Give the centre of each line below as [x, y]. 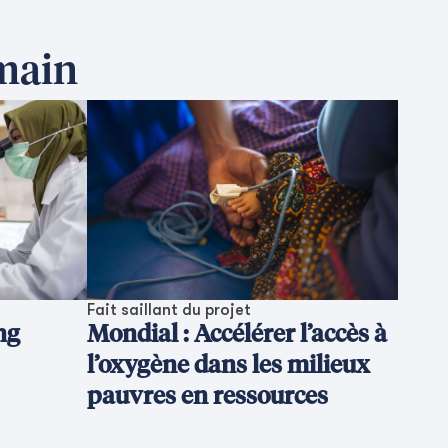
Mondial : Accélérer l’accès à [237, 335]
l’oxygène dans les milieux [228, 366]
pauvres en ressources [207, 397]
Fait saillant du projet [169, 310]
